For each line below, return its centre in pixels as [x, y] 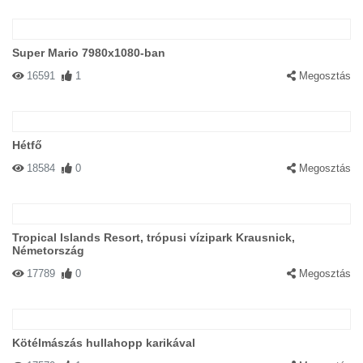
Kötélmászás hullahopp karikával [104, 343]
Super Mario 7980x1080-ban [89, 53]
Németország [48, 250]
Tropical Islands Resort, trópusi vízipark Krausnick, [154, 237]
